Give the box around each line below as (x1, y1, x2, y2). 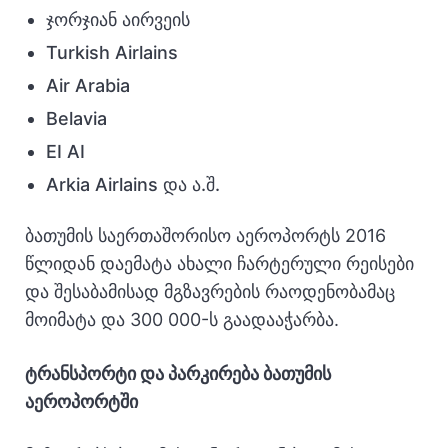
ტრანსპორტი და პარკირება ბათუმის (25, 363, 331, 384)
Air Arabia (46, 75, 130, 96)
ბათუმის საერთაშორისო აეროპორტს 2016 (25, 225, 386, 246)
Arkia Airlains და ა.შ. (46, 174, 220, 195)
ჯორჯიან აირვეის (46, 9, 190, 30)
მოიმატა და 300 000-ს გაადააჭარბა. (25, 309, 339, 330)
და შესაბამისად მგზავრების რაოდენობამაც (25, 281, 395, 302)
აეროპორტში (25, 391, 138, 412)
